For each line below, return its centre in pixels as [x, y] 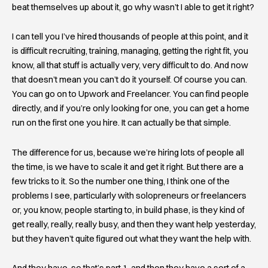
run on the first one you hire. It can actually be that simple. [121, 123]
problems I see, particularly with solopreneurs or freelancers [129, 195]
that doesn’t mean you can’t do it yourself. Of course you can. [130, 80]
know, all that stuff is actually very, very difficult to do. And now [130, 66]
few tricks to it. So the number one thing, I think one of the [121, 181]
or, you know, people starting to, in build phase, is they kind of [128, 210]
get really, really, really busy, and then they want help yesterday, [134, 224]
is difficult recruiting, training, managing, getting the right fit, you [130, 51]
